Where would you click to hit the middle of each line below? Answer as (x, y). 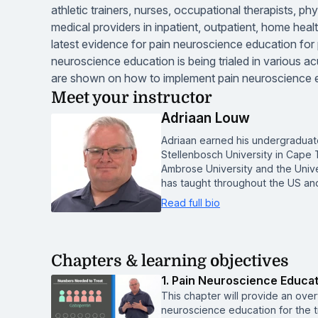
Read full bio (191, 203)
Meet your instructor (132, 98)
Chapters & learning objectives (170, 261)
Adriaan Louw (205, 118)
